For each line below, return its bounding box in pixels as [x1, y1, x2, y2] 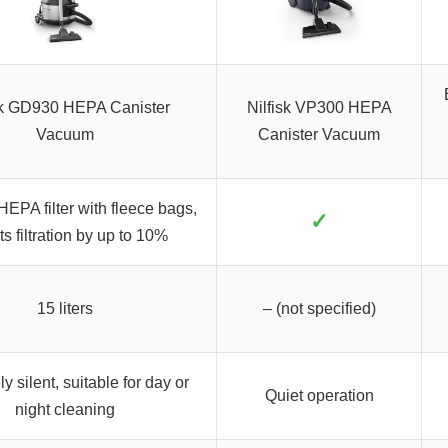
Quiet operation [264, 387, 374, 405]
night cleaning [15, 401, 115, 419]
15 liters [37, 300, 93, 318]
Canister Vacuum [258, 126, 380, 144]
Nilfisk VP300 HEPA [246, 99, 392, 117]
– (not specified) [262, 300, 376, 318]
